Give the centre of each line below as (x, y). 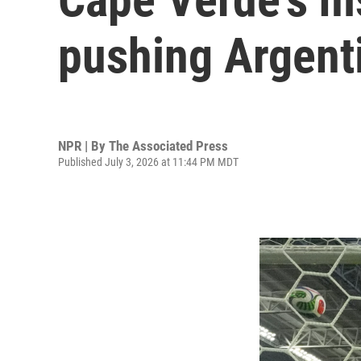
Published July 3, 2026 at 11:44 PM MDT (148, 162)
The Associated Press (168, 145)
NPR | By (83, 145)
